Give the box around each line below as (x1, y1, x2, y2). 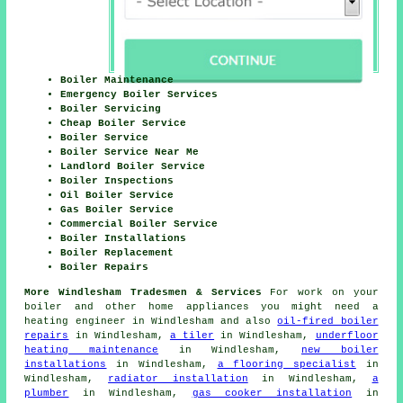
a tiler (169, 329, 215, 341)
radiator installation (108, 372, 248, 384)
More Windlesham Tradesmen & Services (24, 286, 262, 298)
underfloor (315, 329, 379, 341)
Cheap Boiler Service (60, 117, 187, 129)
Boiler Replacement (60, 246, 175, 258)
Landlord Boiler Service (60, 160, 206, 172)
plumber (24, 387, 69, 399)
